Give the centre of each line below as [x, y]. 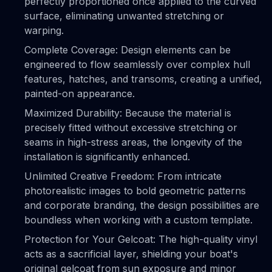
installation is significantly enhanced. [107, 157]
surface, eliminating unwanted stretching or [124, 16]
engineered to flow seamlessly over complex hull [137, 64]
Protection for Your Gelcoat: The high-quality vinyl [141, 239]
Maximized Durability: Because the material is [128, 113]
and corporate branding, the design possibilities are [142, 205]
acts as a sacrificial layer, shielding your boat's [131, 254]
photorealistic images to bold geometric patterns [135, 191]
